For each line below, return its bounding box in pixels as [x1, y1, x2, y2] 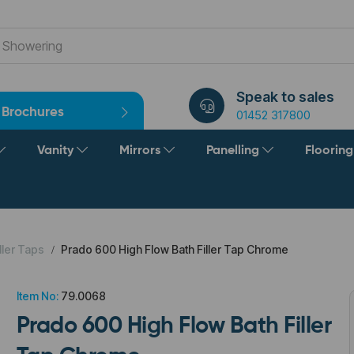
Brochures [2, 106, 64, 119]
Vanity [37, 145, 77, 157]
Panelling [206, 145, 262, 157]
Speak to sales [236, 88, 334, 105]
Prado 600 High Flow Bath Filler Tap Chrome [58, 243, 288, 256]
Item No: [16, 289, 58, 303]
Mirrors [119, 145, 164, 157]
